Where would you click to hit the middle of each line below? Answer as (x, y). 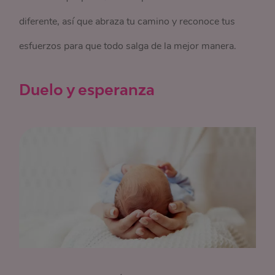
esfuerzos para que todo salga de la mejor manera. (128, 46)
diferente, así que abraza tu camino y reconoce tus (127, 21)
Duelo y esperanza (87, 89)
